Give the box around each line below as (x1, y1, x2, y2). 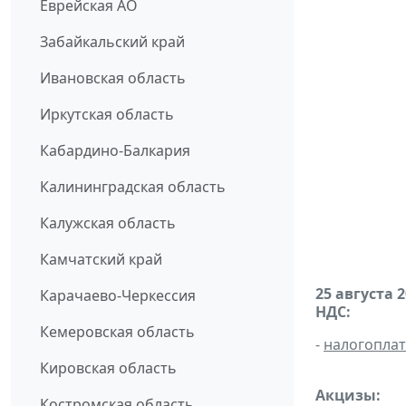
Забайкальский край (40, 32, 185, 53)
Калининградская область (40, 177, 226, 198)
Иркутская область (40, 104, 174, 125)
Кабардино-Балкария (40, 140, 190, 161)
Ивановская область (40, 68, 186, 89)
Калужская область (40, 213, 176, 234)
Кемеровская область (40, 322, 195, 343)
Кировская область (40, 358, 177, 379)
